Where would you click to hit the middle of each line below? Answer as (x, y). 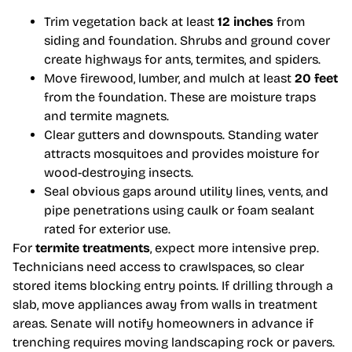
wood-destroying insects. (119, 173)
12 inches (246, 22)
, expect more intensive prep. (235, 248)
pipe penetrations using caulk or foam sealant (179, 211)
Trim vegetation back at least (131, 22)
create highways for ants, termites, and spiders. (182, 60)
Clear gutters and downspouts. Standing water (181, 135)
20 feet (316, 79)
